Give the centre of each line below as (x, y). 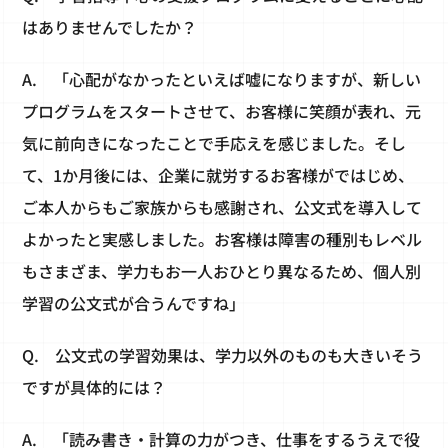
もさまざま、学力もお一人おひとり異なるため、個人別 (222, 271)
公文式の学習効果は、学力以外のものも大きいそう (239, 355)
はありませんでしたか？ (110, 27)
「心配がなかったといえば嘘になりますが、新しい (237, 79)
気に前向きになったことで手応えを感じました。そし (214, 143)
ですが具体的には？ (94, 387)
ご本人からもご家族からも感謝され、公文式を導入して (222, 207)
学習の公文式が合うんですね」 (134, 303)
